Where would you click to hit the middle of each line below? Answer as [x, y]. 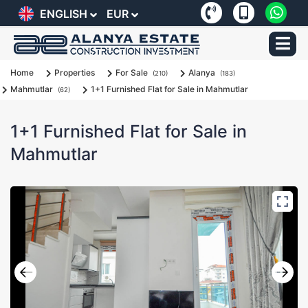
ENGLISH [63, 14]
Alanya [202, 72]
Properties [75, 72]
